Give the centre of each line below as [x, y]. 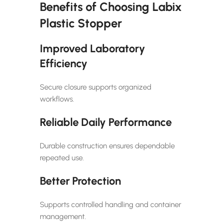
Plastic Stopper [81, 23]
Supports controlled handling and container [111, 204]
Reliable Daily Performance [106, 122]
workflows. [57, 99]
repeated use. [62, 158]
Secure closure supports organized [96, 87]
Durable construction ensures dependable [107, 146]
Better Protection [80, 181]
